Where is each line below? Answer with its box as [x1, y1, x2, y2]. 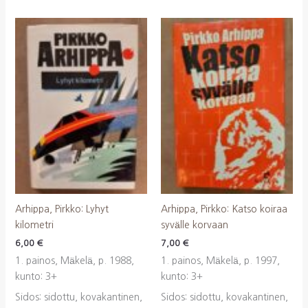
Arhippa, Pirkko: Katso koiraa [161, 203, 287, 214]
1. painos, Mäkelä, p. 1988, [14, 256, 134, 266]
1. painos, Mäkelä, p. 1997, [161, 256, 280, 266]
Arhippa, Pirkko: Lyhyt [14, 203, 109, 214]
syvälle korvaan [161, 219, 228, 230]
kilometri [14, 219, 54, 230]
